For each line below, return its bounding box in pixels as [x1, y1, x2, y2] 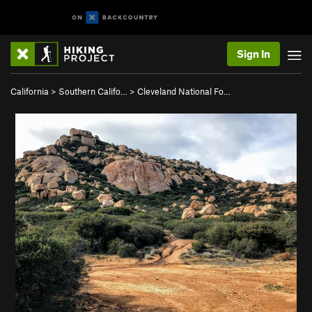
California [10, 86, 49, 97]
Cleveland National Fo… [137, 86, 231, 97]
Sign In [237, 47, 270, 60]
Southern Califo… [58, 86, 127, 97]
